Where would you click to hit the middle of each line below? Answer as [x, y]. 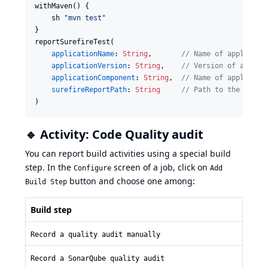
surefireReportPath [89, 90]
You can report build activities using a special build [128, 154]
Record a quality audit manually [95, 235]
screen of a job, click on [161, 167]
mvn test [85, 18]
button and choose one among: [131, 181]
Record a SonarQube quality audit [98, 259]
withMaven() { [62, 6]
